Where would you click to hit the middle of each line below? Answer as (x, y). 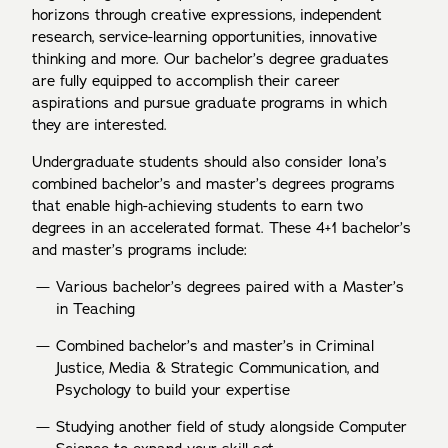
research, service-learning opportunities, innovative (204, 37)
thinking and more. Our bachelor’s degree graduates (210, 59)
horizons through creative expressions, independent (207, 15)
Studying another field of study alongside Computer (231, 427)
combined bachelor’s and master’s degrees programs (213, 184)
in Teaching (95, 309)
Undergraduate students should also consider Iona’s (209, 162)
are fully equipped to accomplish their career (186, 81)
